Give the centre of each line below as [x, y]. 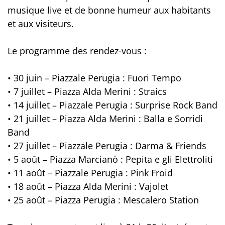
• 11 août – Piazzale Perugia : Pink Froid [90, 173]
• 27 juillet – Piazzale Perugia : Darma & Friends [107, 146]
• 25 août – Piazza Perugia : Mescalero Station [103, 200]
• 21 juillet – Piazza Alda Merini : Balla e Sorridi [105, 119]
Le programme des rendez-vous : [77, 51]
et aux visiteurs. [41, 24]
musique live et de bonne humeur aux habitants [109, 10]
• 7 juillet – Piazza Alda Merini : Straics [87, 92]
